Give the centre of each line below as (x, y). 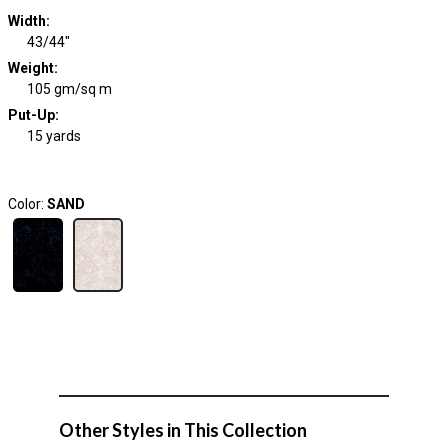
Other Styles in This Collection (183, 430)
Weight (30, 68)
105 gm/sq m (69, 89)
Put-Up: (33, 115)
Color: (27, 204)
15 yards (54, 136)
